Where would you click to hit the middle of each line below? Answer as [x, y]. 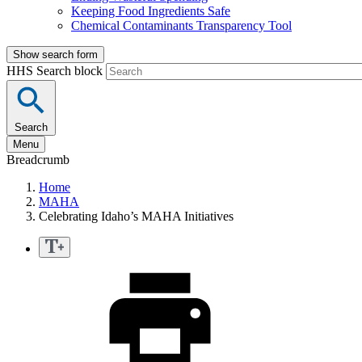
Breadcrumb [38, 160]
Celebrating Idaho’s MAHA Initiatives [136, 217]
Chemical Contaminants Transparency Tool [181, 26]
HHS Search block [56, 71]
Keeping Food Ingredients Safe [151, 11]
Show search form [55, 55]
